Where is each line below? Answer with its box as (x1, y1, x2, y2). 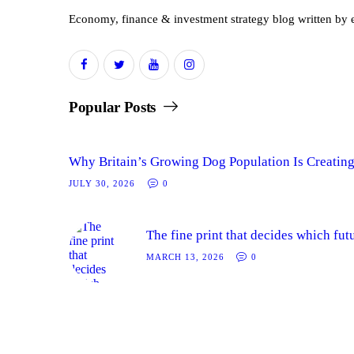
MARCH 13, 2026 (145, 251, 224, 262)
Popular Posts (69, 99, 156, 116)
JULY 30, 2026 (69, 179, 135, 189)
